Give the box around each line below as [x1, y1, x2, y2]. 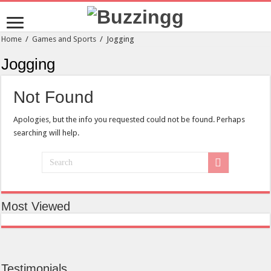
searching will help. [13, 128, 80, 138]
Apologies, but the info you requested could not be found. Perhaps [13, 115, 246, 125]
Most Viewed [1, 200, 71, 214]
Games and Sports [32, 34, 97, 44]
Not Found [13, 88, 94, 107]
